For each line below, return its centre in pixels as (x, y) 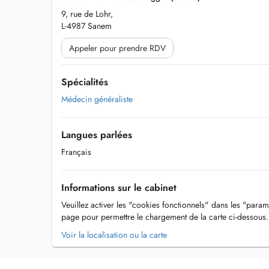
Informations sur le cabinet (119, 188)
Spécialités (85, 82)
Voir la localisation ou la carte (114, 235)
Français (76, 152)
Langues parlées (97, 135)
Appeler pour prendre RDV (117, 48)
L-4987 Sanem (86, 26)
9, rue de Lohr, (87, 14)
